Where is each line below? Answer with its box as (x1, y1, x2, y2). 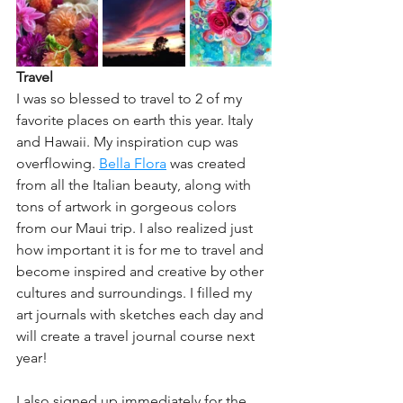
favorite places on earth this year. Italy (16, 111, 256, 129)
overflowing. (16, 154, 99, 172)
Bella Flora (99, 154, 166, 172)
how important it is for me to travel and (16, 240, 267, 258)
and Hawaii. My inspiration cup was (16, 132, 242, 150)
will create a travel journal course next (16, 327, 258, 345)
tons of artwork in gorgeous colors (16, 197, 240, 215)
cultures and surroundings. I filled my (16, 283, 255, 301)
